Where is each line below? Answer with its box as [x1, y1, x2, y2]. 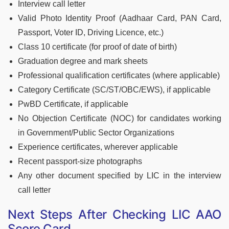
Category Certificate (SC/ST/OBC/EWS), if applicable [18, 85, 211, 95]
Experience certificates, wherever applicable [18, 143, 178, 152]
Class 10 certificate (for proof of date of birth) [18, 42, 177, 52]
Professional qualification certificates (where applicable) [18, 71, 220, 80]
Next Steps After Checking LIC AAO [8, 207, 221, 222]
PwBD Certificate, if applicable [18, 100, 128, 109]
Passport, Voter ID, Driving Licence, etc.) [18, 28, 164, 37]
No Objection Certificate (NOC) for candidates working [18, 114, 221, 123]
